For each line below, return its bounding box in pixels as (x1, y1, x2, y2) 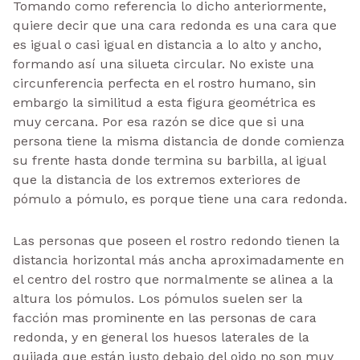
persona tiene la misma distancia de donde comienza (13, 133, 345, 149)
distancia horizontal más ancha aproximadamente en (13, 252, 344, 268)
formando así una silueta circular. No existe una (13, 55, 314, 72)
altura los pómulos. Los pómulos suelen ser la (13, 290, 303, 306)
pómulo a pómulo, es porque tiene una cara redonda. (13, 190, 347, 207)
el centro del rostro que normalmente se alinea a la (13, 271, 333, 287)
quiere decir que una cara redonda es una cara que (13, 17, 337, 33)
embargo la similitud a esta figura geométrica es (13, 94, 316, 110)
